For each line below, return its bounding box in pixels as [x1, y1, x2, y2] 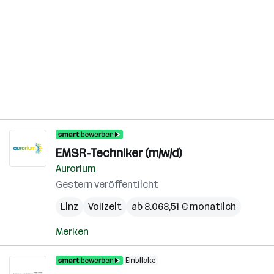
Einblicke [125, 256, 155, 265]
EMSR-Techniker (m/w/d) [56, 146, 182, 160]
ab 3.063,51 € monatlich [131, 201, 236, 212]
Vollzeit [88, 201, 122, 212]
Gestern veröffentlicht [56, 179, 158, 190]
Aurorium [56, 163, 96, 174]
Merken [56, 226, 89, 237]
